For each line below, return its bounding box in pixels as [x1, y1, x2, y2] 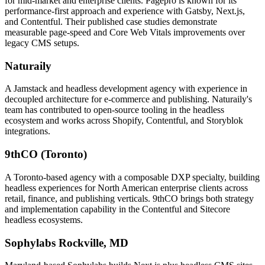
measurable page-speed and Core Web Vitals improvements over [5, 27, 245, 37]
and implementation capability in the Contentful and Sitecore [5, 203, 230, 214]
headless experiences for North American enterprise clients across [5, 182, 248, 193]
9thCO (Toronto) [5, 148, 87, 161]
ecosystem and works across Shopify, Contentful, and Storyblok [5, 115, 243, 126]
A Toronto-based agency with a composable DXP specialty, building [5, 172, 260, 182]
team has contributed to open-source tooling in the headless [5, 105, 224, 115]
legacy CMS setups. [5, 38, 79, 48]
